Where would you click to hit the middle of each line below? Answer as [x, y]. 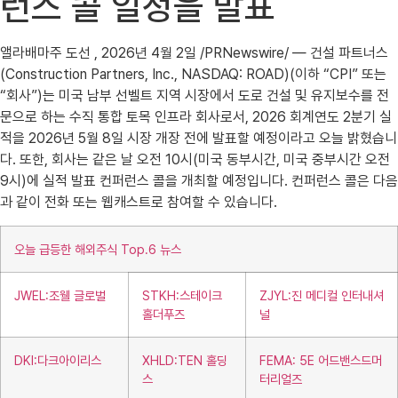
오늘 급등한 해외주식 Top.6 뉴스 [98, 250]
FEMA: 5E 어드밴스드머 [321, 361]
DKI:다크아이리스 [58, 361]
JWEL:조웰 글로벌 [60, 296]
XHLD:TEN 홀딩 [185, 361]
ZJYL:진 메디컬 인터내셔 [322, 296]
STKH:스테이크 [182, 296]
